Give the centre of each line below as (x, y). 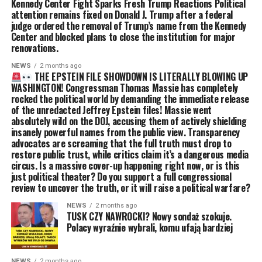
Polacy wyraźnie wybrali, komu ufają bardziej (149, 228)
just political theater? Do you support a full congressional (121, 177)
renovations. (35, 48)
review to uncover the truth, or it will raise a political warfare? (130, 188)
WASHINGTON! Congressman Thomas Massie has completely (125, 88)
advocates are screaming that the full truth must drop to (121, 144)
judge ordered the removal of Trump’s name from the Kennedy (129, 26)
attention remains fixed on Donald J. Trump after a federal (122, 15)
